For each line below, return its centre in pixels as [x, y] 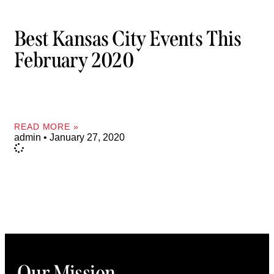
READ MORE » [46, 126]
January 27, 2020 [86, 137]
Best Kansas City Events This [128, 39]
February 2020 [74, 60]
